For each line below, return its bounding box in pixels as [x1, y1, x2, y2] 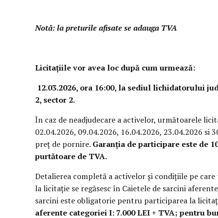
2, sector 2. [35, 94, 75, 105]
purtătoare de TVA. [35, 151, 107, 162]
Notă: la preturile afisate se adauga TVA [35, 22, 177, 33]
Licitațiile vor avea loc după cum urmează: [35, 62, 195, 73]
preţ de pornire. [35, 139, 92, 149]
